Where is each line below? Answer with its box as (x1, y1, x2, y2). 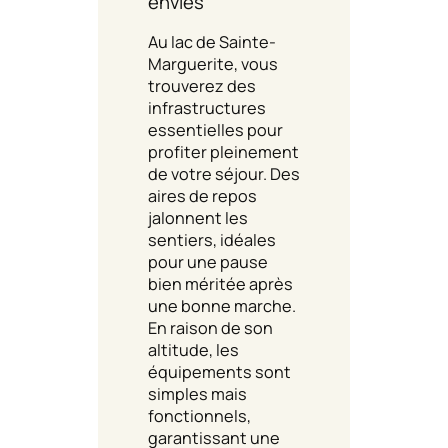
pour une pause (148, 250, 268, 273)
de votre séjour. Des (148, 162, 300, 185)
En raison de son (148, 316, 273, 339)
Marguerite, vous (148, 52, 278, 75)
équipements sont (148, 360, 291, 383)
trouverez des (148, 74, 256, 97)
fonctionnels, (148, 404, 251, 427)
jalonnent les (148, 206, 248, 229)
